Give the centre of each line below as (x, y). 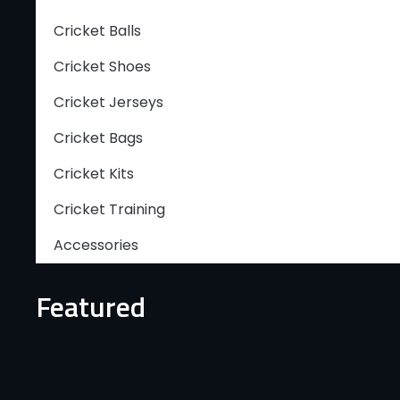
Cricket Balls (97, 31)
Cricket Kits (94, 174)
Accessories (96, 245)
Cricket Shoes (102, 67)
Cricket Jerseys (108, 102)
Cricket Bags (98, 138)
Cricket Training (109, 209)
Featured (91, 306)
